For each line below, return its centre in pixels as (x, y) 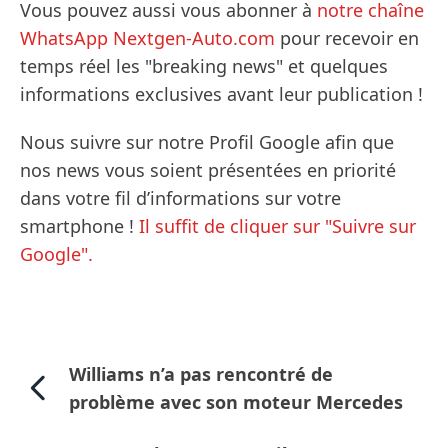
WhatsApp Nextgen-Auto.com (147, 38)
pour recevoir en (347, 38)
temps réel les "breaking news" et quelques (204, 66)
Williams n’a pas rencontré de (200, 374)
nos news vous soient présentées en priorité (208, 170)
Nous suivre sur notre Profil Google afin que (207, 142)
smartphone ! (79, 226)
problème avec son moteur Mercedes (235, 402)
